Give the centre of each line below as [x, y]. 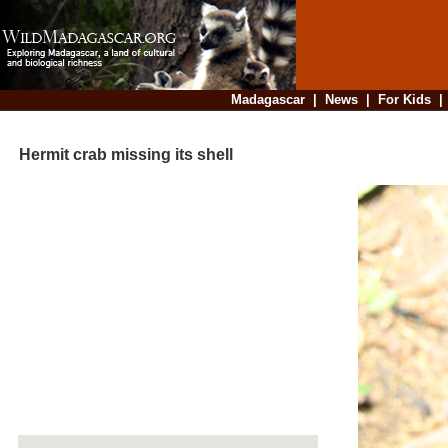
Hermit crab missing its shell [118, 155]
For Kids [404, 99]
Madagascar [267, 99]
